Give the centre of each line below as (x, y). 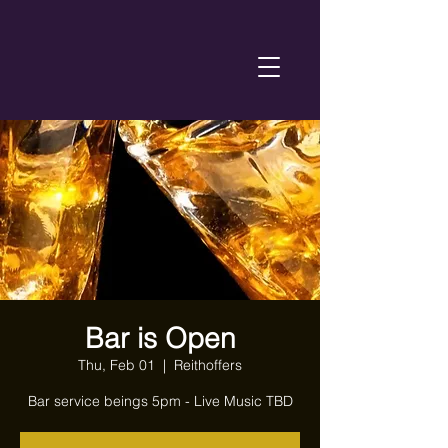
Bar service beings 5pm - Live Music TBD (160, 401)
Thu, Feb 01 (116, 365)
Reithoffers (208, 365)
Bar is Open (160, 338)
